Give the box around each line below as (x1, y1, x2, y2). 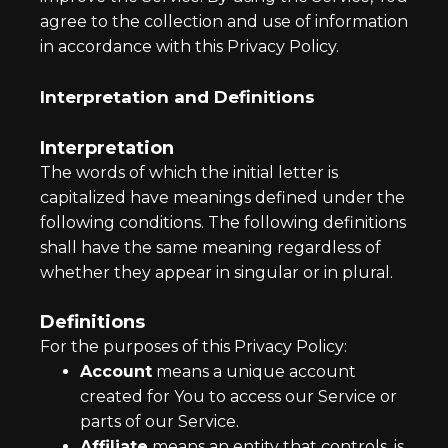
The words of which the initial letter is (40, 163, 338, 182)
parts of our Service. (80, 412, 239, 431)
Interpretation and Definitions (40, 87, 315, 107)
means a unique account (152, 362, 356, 381)
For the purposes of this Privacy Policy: (40, 337, 347, 356)
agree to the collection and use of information (40, 12, 408, 31)
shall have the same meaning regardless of (40, 238, 381, 257)
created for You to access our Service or (80, 387, 397, 406)
